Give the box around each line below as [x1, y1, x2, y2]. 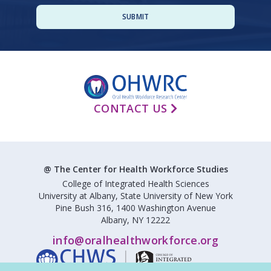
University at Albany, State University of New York [38, 189, 233, 201]
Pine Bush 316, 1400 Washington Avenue [55, 201, 216, 214]
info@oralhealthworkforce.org [52, 232, 219, 247]
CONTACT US [93, 100, 171, 116]
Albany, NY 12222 [101, 214, 170, 226]
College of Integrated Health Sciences [62, 177, 209, 189]
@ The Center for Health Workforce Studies [43, 163, 228, 175]
